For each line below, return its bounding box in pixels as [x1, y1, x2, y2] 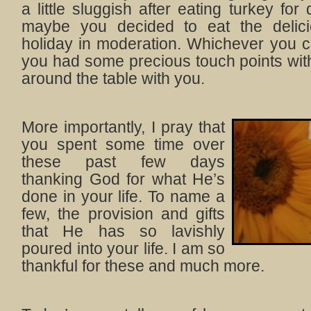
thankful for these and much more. [22, 257, 264, 275]
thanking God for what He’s [22, 170, 225, 188]
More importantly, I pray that [22, 118, 225, 136]
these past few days [22, 153, 225, 171]
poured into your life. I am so [22, 239, 225, 258]
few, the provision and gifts [22, 205, 225, 223]
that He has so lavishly [22, 222, 225, 240]
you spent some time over [22, 135, 225, 153]
